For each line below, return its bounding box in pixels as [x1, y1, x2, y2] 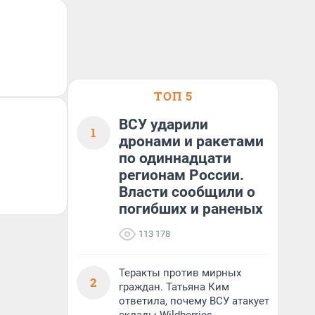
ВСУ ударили [119, 116, 208, 133]
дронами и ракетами [119, 133, 264, 150]
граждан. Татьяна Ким [119, 281, 229, 293]
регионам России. [119, 167, 244, 184]
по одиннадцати [119, 150, 231, 167]
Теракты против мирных [119, 266, 241, 279]
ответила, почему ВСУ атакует [119, 295, 269, 307]
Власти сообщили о [119, 184, 255, 200]
